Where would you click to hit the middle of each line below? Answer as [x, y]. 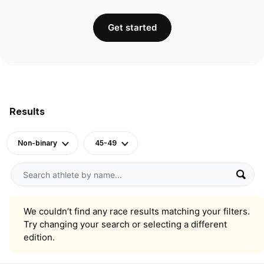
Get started [132, 27]
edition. [39, 237]
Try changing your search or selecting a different [125, 225]
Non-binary [37, 143]
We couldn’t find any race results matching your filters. [137, 212]
